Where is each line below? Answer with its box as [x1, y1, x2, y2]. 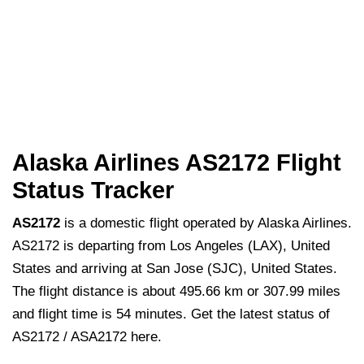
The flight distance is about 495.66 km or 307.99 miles [12, 284, 340, 300]
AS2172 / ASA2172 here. [12, 329, 162, 345]
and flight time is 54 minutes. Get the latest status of [12, 306, 330, 323]
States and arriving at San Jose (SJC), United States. [12, 261, 337, 277]
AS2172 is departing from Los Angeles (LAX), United [12, 238, 330, 254]
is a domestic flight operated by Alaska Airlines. [60, 215, 352, 232]
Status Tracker [12, 177, 174, 204]
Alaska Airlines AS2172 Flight [12, 149, 341, 176]
